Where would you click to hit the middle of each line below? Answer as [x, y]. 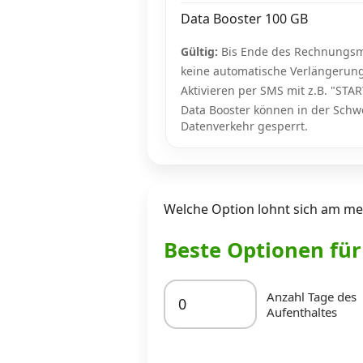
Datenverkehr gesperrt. [244, 126]
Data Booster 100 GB [244, 18]
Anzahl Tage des [312, 296]
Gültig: [199, 51]
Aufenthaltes [302, 312]
